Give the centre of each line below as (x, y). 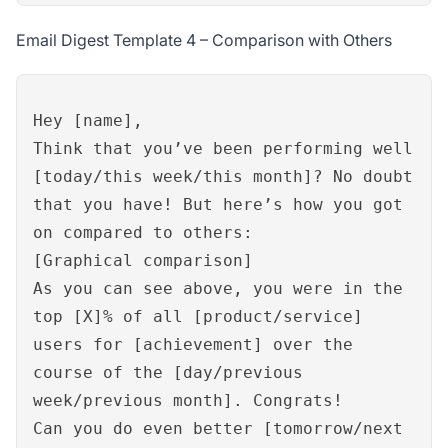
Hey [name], (88, 121)
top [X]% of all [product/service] (198, 317)
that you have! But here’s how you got (218, 205)
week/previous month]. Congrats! (188, 401)
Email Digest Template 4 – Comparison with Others (204, 40)
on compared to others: (143, 233)
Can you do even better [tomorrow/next (218, 429)
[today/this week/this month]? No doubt (223, 177)
